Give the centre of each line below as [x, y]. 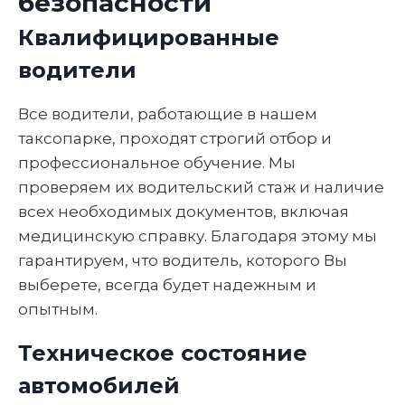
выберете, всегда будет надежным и [167, 284]
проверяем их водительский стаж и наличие [201, 187]
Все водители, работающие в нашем [168, 113]
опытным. [58, 309]
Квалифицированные [149, 37]
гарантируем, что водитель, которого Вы [183, 260]
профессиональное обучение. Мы [157, 162]
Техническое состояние [163, 353]
